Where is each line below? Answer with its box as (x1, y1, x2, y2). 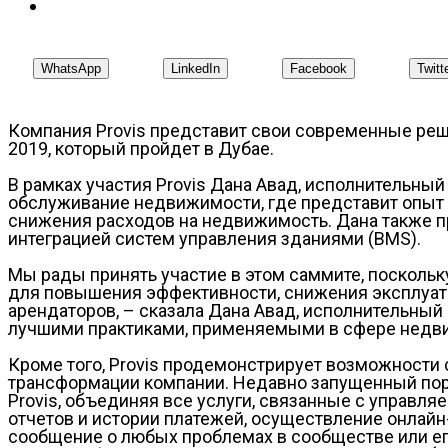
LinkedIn (171, 60, 220, 76)
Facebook (290, 60, 347, 76)
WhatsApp (41, 60, 101, 76)
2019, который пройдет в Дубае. (8, 137, 274, 159)
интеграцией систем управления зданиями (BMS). (8, 227, 421, 249)
